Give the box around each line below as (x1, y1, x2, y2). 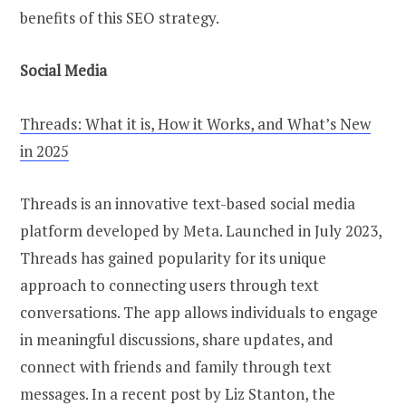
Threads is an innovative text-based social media (20, 192, 355, 214)
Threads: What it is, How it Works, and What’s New (20, 112, 371, 134)
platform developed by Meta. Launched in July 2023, (20, 219, 382, 241)
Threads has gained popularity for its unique (20, 246, 326, 268)
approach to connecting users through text (20, 274, 319, 295)
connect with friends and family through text (20, 355, 332, 377)
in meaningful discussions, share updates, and (20, 328, 333, 350)
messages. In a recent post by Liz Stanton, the (20, 382, 335, 404)
